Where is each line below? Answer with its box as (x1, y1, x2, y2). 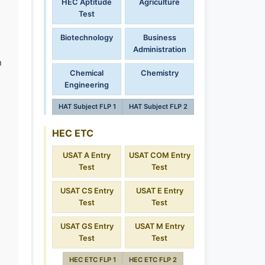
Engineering (64, 80, 109, 89)
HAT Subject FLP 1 (59, 102, 116, 111)
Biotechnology (60, 33, 113, 42)
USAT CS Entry (60, 186, 114, 196)
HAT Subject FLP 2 (129, 102, 188, 111)
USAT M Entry (134, 222, 185, 231)
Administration (132, 44, 186, 54)
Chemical (70, 68, 104, 77)
